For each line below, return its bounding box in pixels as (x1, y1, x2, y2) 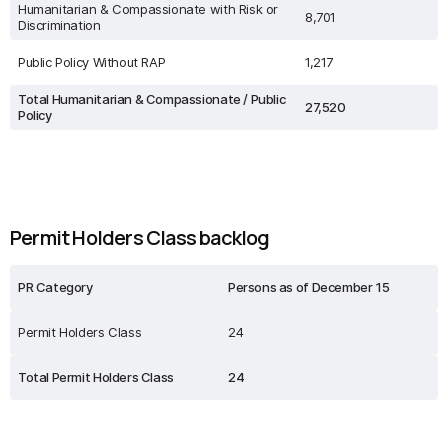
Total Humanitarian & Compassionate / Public (18, 91, 286, 107)
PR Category (18, 279, 93, 295)
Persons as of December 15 (228, 279, 390, 295)
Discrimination (18, 17, 101, 33)
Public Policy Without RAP (18, 54, 166, 70)
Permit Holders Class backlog (10, 224, 270, 251)
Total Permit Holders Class (18, 369, 174, 385)
